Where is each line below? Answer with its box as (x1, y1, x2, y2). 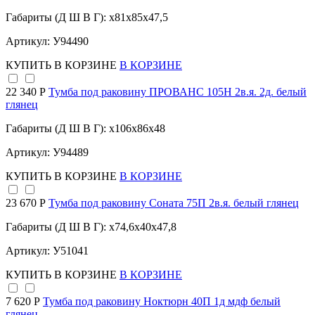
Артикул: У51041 (6, 245, 89, 257)
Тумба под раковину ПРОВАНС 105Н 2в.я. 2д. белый (49, 86, 307, 98)
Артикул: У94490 (6, 35, 89, 48)
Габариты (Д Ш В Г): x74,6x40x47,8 (6, 221, 176, 233)
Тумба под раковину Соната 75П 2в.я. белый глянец (49, 197, 299, 210)
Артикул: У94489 (6, 146, 89, 159)
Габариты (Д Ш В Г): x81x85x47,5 (6, 11, 168, 24)
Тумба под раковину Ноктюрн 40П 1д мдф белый (43, 295, 281, 308)
